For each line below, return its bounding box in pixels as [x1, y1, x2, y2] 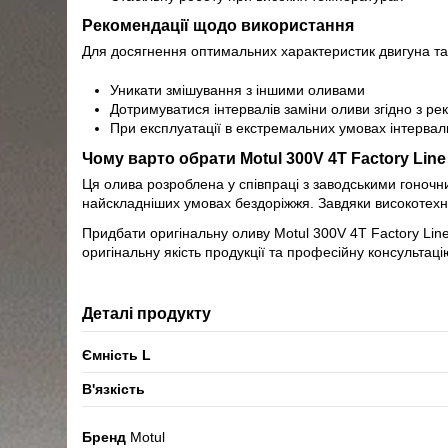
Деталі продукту [82, 305, 212, 323]
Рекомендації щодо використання [82, 17, 355, 35]
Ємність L [82, 347, 152, 364]
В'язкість [82, 381, 146, 398]
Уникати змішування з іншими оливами [110, 81, 366, 98]
